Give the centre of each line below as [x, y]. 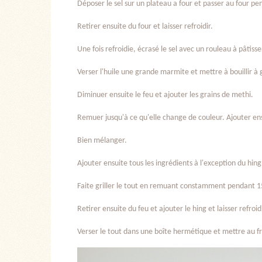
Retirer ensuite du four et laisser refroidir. [145, 27]
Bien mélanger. [102, 141]
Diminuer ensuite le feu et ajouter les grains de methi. [165, 95]
